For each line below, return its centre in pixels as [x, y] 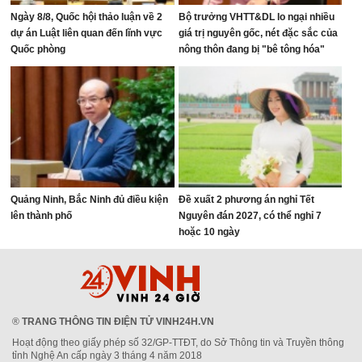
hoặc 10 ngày [209, 232]
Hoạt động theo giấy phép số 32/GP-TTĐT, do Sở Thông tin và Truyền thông [178, 343]
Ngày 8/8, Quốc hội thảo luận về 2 [87, 17]
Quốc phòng [38, 49]
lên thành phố [42, 216]
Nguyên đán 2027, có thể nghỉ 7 [250, 216]
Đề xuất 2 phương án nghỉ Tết [246, 200]
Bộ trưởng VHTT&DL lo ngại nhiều [256, 17]
